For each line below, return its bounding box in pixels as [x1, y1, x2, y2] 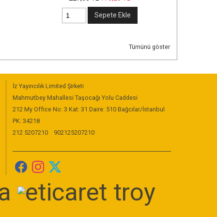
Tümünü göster [129, 43, 170, 50]
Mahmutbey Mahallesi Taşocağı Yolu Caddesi [12, 93, 138, 101]
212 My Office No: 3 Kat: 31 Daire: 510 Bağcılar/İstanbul [12, 105, 165, 113]
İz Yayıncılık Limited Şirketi [12, 82, 84, 90]
